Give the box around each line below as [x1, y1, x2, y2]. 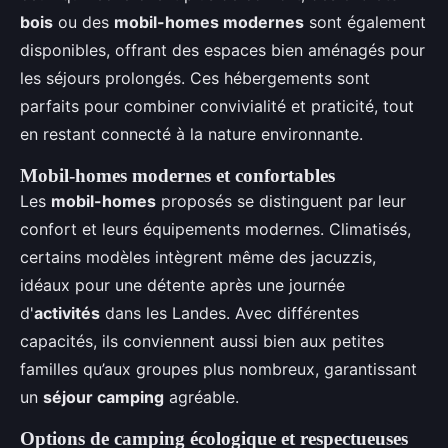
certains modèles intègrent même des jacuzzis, [20, 247, 376, 267]
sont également [304, 12, 426, 32]
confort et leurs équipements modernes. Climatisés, [20, 219, 411, 239]
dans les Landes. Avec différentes [100, 303, 359, 323]
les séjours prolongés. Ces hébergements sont [20, 68, 370, 88]
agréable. [164, 387, 239, 407]
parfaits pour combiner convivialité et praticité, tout [20, 96, 414, 116]
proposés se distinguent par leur [156, 191, 406, 211]
